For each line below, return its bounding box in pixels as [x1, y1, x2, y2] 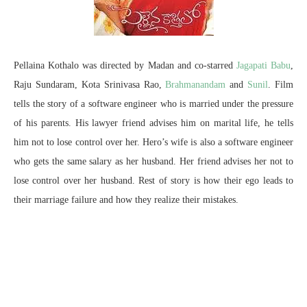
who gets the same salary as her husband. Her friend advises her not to [14, 156, 293, 167]
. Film [268, 79, 293, 90]
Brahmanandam [165, 79, 226, 90]
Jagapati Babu [236, 60, 291, 71]
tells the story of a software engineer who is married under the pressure [14, 98, 293, 109]
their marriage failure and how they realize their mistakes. [14, 194, 238, 205]
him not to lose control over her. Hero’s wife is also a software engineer [14, 136, 293, 147]
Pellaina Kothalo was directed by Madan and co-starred [14, 60, 236, 71]
